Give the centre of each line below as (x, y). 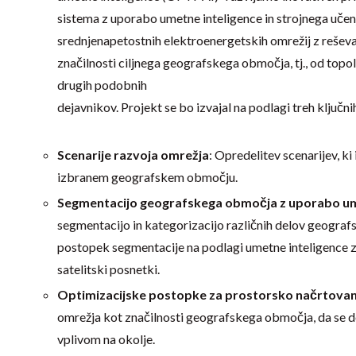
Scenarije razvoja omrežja (133, 154)
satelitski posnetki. (108, 269)
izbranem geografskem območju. (147, 176)
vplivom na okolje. (106, 339)
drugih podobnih (102, 84)
